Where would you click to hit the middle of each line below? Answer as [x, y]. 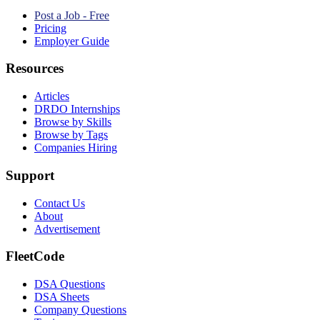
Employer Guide [72, 41]
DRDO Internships [77, 109]
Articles [52, 96]
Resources [35, 69]
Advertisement [67, 229]
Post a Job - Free [72, 15]
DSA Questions [70, 284]
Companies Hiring [76, 148]
